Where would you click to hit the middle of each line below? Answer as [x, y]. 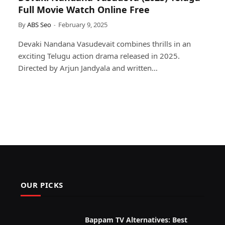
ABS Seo [39, 24]
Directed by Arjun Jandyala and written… [88, 68]
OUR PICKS [42, 185]
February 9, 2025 [83, 24]
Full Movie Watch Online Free [84, 9]
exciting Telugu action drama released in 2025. [99, 55]
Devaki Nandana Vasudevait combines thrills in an [104, 43]
